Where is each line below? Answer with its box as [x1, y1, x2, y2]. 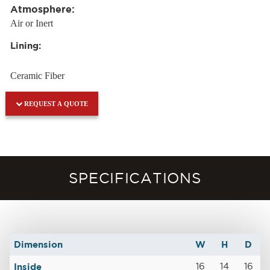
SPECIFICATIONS [69, 169, 201, 186]
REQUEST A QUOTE [22, 99, 88, 107]
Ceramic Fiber [10, 70, 64, 81]
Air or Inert [10, 17, 53, 28]
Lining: [10, 40, 41, 51]
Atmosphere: [10, 3, 75, 14]
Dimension [14, 239, 63, 250]
